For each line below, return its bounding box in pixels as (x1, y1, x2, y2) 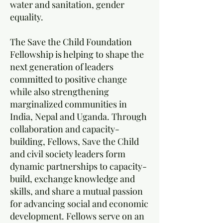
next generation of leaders (10, 61, 113, 73)
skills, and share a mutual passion (10, 185, 143, 197)
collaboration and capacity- (10, 123, 119, 135)
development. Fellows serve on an (10, 210, 144, 222)
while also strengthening (10, 86, 109, 98)
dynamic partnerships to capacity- (10, 160, 147, 172)
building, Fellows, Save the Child (10, 135, 139, 147)
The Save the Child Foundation (10, 36, 132, 48)
